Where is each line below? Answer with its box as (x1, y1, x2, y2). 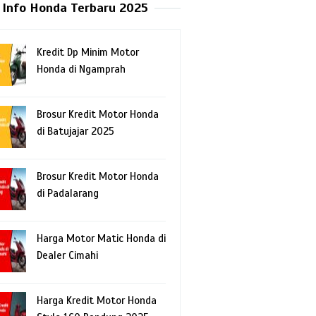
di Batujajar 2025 (37, 124, 114, 138)
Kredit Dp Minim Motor (37, 45, 139, 59)
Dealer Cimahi (37, 248, 98, 262)
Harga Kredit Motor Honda (37, 293, 157, 307)
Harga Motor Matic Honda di (37, 231, 166, 245)
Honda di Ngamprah (37, 62, 126, 75)
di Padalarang (37, 186, 99, 200)
